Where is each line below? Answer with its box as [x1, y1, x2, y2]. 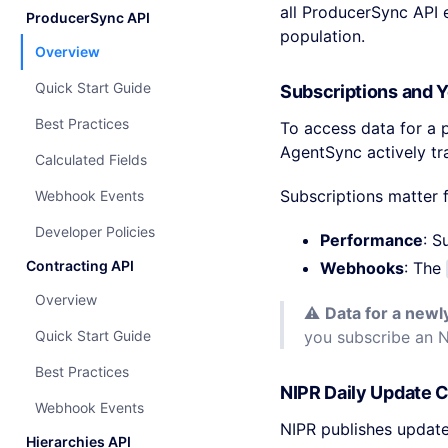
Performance [320, 230, 423, 250]
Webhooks [320, 258, 404, 278]
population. [280, 26, 365, 46]
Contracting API [26, 257, 134, 274]
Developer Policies [35, 223, 155, 240]
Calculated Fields [35, 151, 147, 168]
